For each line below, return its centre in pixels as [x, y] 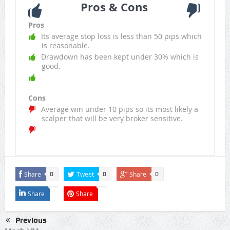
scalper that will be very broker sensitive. [112, 119]
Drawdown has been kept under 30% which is [120, 57]
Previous [31, 221]
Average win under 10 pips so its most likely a [119, 109]
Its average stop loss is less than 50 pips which [121, 36]
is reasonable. [65, 46]
